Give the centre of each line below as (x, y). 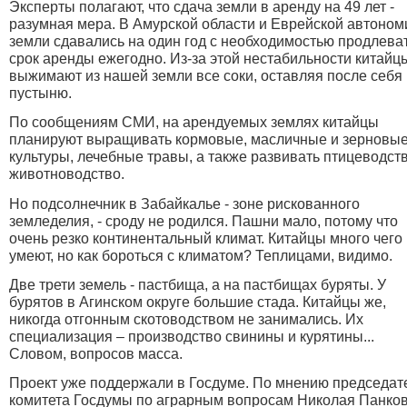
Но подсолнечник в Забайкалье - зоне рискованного (184, 203)
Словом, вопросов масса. (96, 353)
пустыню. (40, 93)
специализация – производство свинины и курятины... (192, 336)
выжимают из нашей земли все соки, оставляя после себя (206, 75)
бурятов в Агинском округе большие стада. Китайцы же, (198, 302)
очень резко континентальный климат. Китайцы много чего (206, 238)
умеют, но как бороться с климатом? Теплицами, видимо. (201, 255)
